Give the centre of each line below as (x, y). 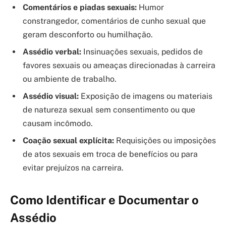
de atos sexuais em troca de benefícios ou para (110, 154)
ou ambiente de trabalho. (70, 79)
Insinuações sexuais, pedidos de (142, 52)
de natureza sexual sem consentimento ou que (109, 110)
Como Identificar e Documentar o (104, 200)
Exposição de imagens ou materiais (146, 96)
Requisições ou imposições (165, 141)
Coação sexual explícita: (68, 141)
